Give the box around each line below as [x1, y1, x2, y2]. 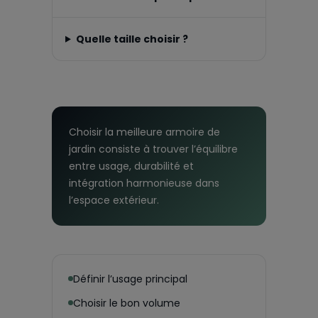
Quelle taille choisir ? [75, 31, 188, 46]
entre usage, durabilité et [69, 158, 194, 173]
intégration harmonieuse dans [69, 175, 219, 190]
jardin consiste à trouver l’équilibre [69, 141, 238, 156]
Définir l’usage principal [73, 271, 187, 286]
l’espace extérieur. [69, 192, 159, 207]
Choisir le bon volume [73, 295, 180, 310]
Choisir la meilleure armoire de [69, 124, 220, 139]
